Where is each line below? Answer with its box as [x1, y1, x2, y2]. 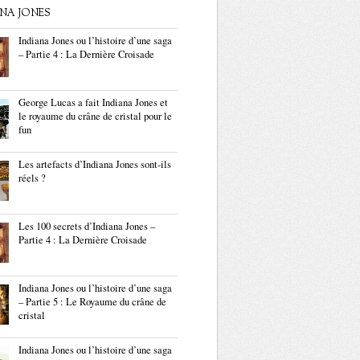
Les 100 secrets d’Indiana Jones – [18, 219, 155, 233]
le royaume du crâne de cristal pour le [18, 109, 172, 123]
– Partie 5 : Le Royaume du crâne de [18, 295, 166, 309]
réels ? [18, 171, 46, 185]
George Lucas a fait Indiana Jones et [18, 96, 168, 109]
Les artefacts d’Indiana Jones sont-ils [18, 157, 171, 171]
